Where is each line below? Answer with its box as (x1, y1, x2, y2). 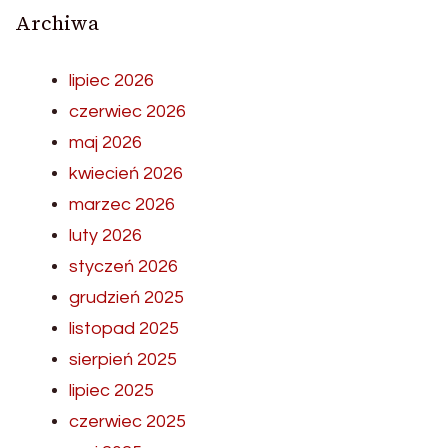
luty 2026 (69, 225, 142, 245)
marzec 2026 (69, 194, 175, 214)
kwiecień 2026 (69, 163, 183, 183)
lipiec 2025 (69, 380, 154, 400)
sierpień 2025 (69, 349, 177, 369)
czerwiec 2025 (69, 411, 186, 431)
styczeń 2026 (69, 256, 178, 276)
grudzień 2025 (69, 287, 184, 307)
